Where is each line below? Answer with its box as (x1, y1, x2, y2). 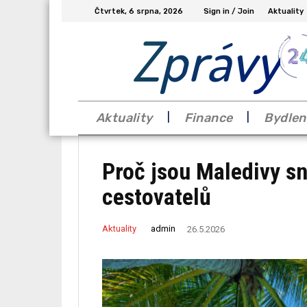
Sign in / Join (204, 6, 254, 16)
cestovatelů (102, 182, 211, 210)
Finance (184, 110, 233, 125)
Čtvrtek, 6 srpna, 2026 (95, 6, 183, 16)
